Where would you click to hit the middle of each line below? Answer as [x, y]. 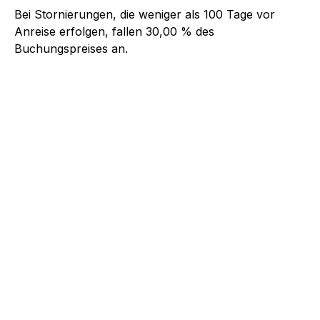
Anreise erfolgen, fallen [80, 31]
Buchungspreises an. [71, 48]
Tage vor [249, 14]
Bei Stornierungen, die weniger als [109, 14]
